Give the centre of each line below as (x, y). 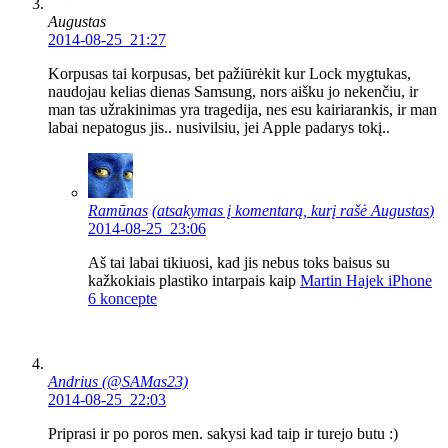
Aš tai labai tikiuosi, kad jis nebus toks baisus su (239, 263)
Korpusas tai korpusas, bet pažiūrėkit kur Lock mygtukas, (229, 74)
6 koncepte (122, 299)
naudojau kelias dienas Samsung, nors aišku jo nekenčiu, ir (233, 92)
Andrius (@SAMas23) (118, 382)
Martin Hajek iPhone (366, 281)
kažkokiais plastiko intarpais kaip (194, 281)
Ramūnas (118, 211)
